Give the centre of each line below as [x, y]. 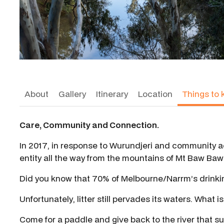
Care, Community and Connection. [89, 125]
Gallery [72, 94]
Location [155, 94]
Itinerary [112, 94]
